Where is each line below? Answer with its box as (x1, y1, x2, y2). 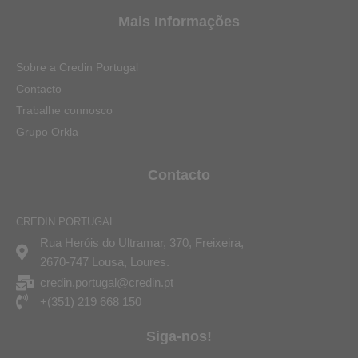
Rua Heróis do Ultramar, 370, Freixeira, (40, 236, 244, 250)
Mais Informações (118, 13, 240, 30)
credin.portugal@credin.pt (40, 276, 173, 290)
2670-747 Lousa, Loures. (40, 255, 169, 269)
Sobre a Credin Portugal (16, 61, 138, 74)
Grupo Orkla (16, 125, 78, 139)
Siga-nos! (146, 328, 212, 345)
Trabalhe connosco (16, 104, 113, 117)
